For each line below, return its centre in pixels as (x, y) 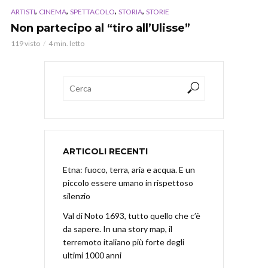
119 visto (25, 43)
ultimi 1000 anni (92, 255)
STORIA (130, 11)
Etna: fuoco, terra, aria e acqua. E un (129, 169)
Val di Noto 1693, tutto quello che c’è (132, 215)
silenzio (77, 196)
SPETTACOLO (92, 11)
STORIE (158, 11)
